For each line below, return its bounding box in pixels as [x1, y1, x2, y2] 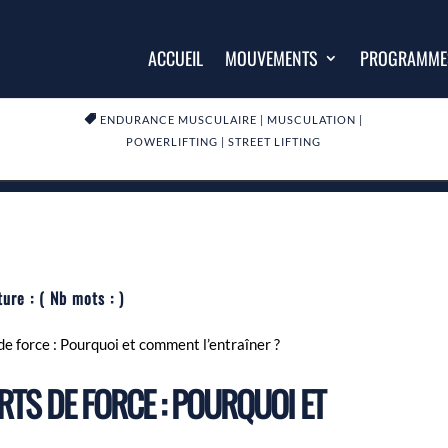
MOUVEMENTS [224, 45, 318, 71]
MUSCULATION [267, 112, 357, 126]
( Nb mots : [39, 285, 120, 310]
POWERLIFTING [126, 134, 219, 148]
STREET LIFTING [228, 134, 322, 148]
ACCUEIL [147, 45, 203, 71]
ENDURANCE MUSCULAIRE [100, 112, 258, 126]
